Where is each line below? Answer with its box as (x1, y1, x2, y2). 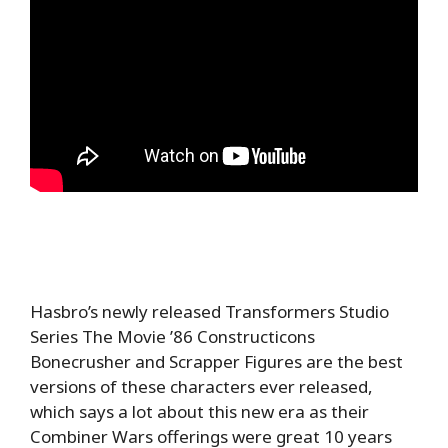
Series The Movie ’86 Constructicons (30, 325, 315, 349)
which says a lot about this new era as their (30, 400, 369, 424)
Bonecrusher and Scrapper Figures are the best (30, 350, 403, 374)
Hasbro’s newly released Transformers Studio (30, 300, 389, 324)
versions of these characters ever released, (30, 375, 373, 399)
